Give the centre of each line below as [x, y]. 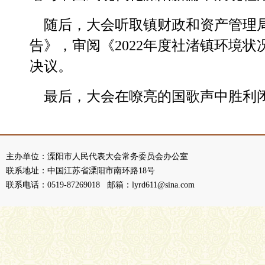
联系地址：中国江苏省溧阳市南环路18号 [80, 171]
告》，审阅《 [72, 46]
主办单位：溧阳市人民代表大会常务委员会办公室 [97, 156]
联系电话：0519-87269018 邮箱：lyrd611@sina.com [100, 185]
